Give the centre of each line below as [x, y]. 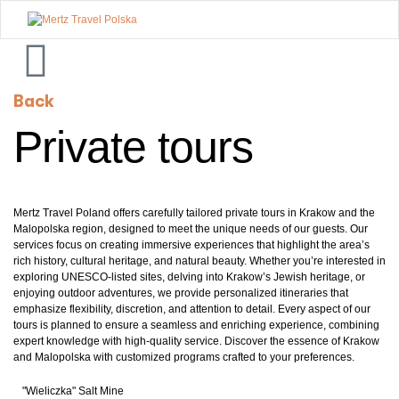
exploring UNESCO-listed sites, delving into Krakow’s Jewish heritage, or [189, 277]
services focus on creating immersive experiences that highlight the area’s [191, 244]
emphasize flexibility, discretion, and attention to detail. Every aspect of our [192, 309]
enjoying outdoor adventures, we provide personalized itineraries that [181, 293]
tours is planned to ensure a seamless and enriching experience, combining [196, 325]
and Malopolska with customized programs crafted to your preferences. [184, 357]
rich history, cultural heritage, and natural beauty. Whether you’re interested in [199, 261]
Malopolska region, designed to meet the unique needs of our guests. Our [191, 228]
